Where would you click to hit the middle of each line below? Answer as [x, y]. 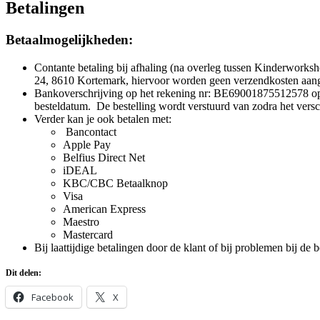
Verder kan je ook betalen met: [103, 119]
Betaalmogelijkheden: [69, 39]
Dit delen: [24, 272]
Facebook [52, 297]
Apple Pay [87, 144]
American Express [104, 209]
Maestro [81, 221]
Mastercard [88, 234]
